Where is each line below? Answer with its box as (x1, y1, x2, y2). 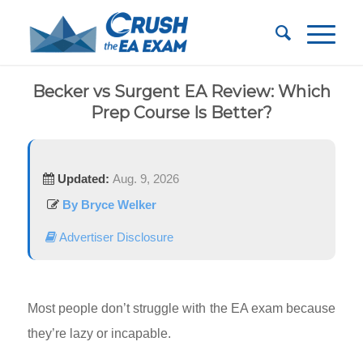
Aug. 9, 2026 (112, 172, 179, 186)
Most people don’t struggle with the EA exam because (27, 301, 336, 315)
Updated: (53, 172, 109, 186)
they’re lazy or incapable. (27, 326, 171, 340)
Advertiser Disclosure (56, 230, 173, 244)
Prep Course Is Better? (90, 103, 272, 122)
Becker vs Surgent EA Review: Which (32, 82, 331, 101)
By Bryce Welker (58, 198, 156, 211)
